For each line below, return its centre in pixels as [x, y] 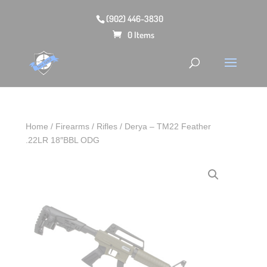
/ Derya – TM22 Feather [164, 126]
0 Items [141, 35]
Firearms [73, 126]
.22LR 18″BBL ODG [63, 140]
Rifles [107, 126]
